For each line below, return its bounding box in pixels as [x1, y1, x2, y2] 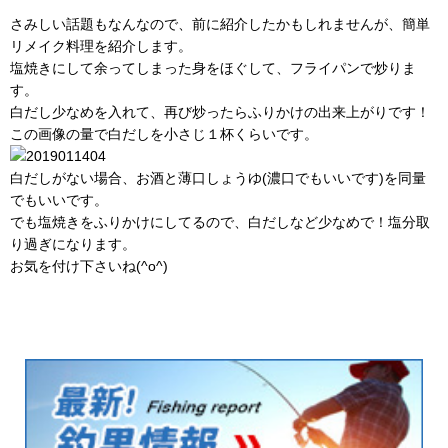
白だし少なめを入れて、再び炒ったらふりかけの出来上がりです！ [10, 103, 430, 120]
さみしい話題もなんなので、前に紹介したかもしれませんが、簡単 [10, 15, 430, 32]
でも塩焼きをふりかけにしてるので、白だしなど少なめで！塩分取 [10, 213, 430, 230]
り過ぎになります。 [10, 235, 136, 252]
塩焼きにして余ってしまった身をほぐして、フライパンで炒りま [10, 59, 416, 76]
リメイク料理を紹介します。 [10, 37, 192, 54]
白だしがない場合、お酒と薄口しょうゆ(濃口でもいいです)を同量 [10, 169, 426, 186]
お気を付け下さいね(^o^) [10, 257, 168, 274]
